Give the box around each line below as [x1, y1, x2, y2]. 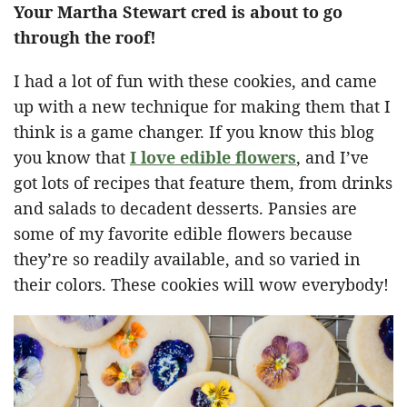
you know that [14, 146, 130, 169]
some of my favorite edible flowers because [14, 223, 352, 245]
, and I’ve [296, 146, 369, 169]
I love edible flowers [130, 146, 296, 169]
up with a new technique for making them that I [14, 95, 391, 118]
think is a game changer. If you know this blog [14, 121, 374, 144]
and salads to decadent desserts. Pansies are [14, 197, 357, 220]
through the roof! [14, 26, 156, 49]
